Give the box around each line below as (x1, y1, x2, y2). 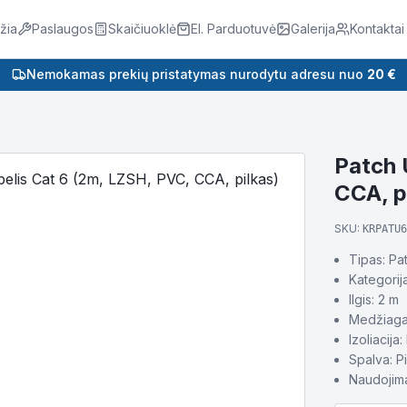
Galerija (291, 21, 336, 36)
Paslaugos (32, 21, 94, 36)
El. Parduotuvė (191, 21, 277, 36)
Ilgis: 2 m (349, 292, 399, 307)
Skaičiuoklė (108, 21, 177, 36)
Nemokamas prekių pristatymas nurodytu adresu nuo (25, 66, 367, 82)
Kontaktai (350, 21, 405, 36)
